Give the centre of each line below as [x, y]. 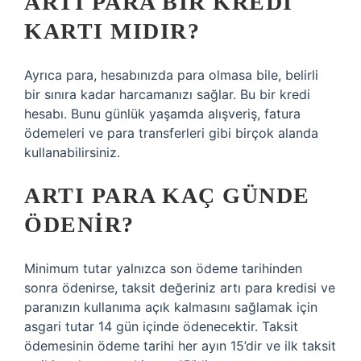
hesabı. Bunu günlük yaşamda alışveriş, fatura [162, 114]
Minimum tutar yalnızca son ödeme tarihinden [163, 268]
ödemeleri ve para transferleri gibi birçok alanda [171, 133]
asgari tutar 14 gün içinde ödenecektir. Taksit [161, 326]
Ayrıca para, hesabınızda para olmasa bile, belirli [171, 75]
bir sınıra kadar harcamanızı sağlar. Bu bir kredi [167, 94]
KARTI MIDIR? [112, 31]
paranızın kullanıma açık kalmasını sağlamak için [171, 307]
